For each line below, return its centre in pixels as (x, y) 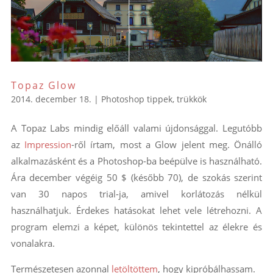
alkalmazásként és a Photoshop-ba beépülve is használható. (136, 161)
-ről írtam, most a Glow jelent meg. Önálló (167, 144)
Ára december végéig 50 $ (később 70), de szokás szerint (136, 177)
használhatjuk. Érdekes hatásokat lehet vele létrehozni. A (136, 210)
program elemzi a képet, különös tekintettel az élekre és (136, 226)
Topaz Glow (43, 85)
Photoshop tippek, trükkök (154, 99)
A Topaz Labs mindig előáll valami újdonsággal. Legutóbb (136, 128)
